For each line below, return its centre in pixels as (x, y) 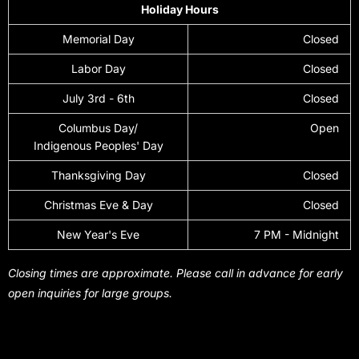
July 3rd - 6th (98, 99)
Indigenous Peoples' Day (98, 146)
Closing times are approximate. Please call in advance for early (175, 273)
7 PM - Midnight (296, 235)
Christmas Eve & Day (98, 205)
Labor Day (98, 69)
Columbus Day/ (98, 128)
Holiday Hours (179, 10)
